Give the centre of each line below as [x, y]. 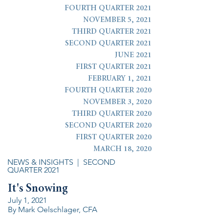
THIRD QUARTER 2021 [112, 32]
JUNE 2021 [133, 55]
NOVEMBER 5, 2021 [117, 20]
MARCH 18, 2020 [122, 149]
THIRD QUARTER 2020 [112, 114]
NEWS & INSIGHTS [40, 162]
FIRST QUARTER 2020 [114, 138]
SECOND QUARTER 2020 [108, 126]
